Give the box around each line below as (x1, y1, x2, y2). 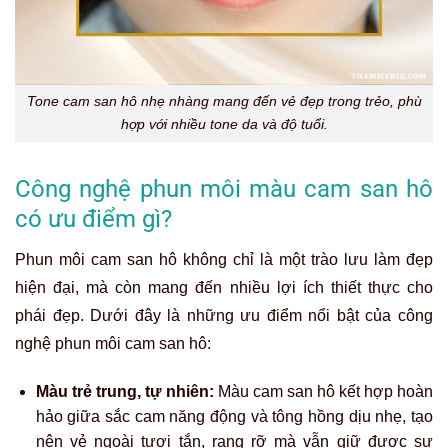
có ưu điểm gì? (15, 205, 172, 234)
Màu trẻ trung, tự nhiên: (35, 382, 214, 400)
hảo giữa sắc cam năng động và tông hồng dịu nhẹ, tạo (35, 407, 433, 425)
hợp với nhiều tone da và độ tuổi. (120, 116, 328, 133)
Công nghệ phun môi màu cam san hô (15, 175, 433, 204)
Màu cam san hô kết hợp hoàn (213, 382, 434, 400)
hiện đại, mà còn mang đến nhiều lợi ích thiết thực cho (15, 278, 433, 296)
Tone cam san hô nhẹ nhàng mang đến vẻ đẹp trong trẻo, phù (26, 93, 422, 110)
